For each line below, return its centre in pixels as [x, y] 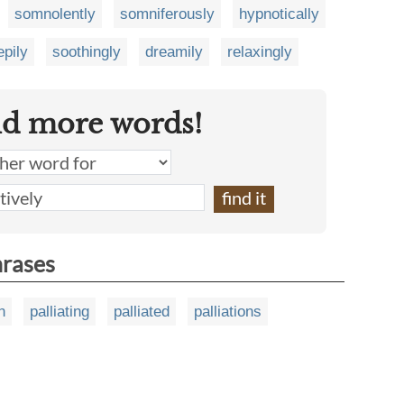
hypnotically [279, 14]
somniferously [167, 14]
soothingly [87, 52]
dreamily [174, 52]
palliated [142, 312]
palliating [60, 312]
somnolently [55, 14]
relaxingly [260, 52]
